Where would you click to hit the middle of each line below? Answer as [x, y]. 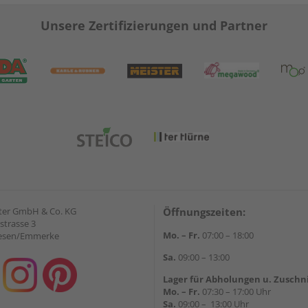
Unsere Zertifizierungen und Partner [154, 25]
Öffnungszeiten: [204, 211]
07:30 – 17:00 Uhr [235, 291]
